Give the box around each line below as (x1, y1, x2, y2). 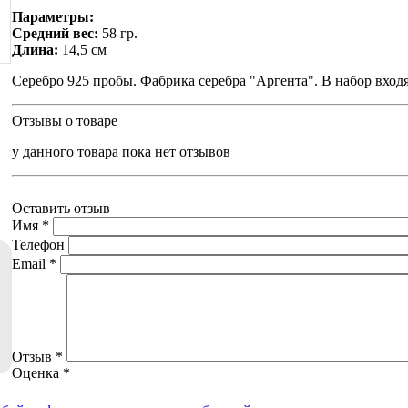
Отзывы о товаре (12, 112, 117, 128)
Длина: (12, 41, 62, 57)
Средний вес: (12, 25, 102, 41)
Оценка (12, 364, 63, 381)
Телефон (12, 236, 65, 252)
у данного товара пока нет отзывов (12, 143, 230, 159)
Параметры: (12, 8, 94, 25)
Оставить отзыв (12, 199, 110, 216)
